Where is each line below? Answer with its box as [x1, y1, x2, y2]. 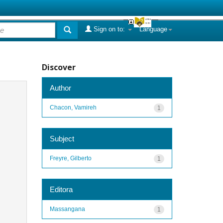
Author [49, 83, 71, 92]
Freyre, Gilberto [49, 154, 92, 162]
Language [139, 25, 167, 33]
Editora [49, 185, 73, 194]
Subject [49, 134, 74, 143]
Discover [41, 62, 76, 73]
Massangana [49, 205, 85, 213]
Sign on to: [92, 25, 127, 33]
